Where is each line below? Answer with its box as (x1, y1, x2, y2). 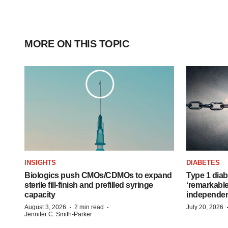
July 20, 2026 (186, 203, 223, 211)
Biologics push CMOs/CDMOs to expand (24, 170, 172, 180)
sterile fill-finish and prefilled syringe (24, 180, 153, 189)
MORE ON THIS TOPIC (24, 38, 129, 49)
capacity (24, 190, 55, 199)
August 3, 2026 (24, 203, 66, 211)
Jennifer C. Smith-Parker (24, 210, 92, 218)
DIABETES (186, 158, 220, 166)
